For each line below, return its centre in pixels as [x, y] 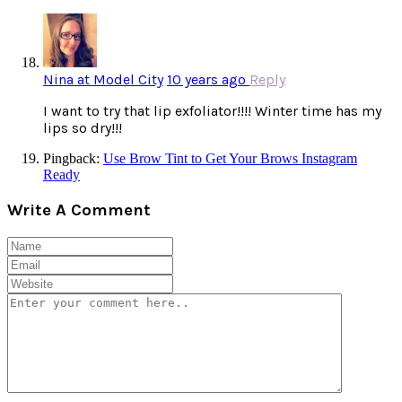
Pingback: [73, 159]
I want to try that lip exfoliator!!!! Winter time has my [212, 111]
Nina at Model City [103, 80]
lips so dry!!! [83, 128]
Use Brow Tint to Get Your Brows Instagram [230, 159]
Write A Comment [79, 210]
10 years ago [208, 80]
